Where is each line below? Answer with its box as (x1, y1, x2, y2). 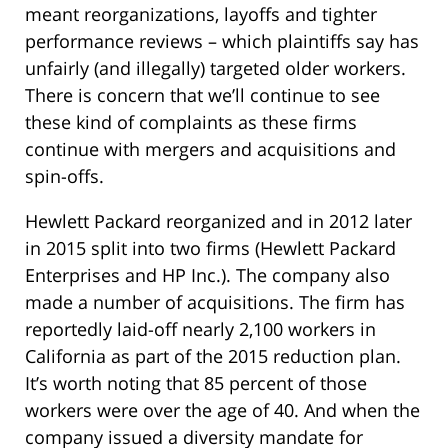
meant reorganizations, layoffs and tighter (25, 2, 377, 27)
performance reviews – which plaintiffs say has (25, 29, 419, 54)
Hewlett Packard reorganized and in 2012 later (25, 209, 412, 234)
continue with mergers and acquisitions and (25, 137, 396, 162)
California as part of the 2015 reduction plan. (25, 344, 401, 369)
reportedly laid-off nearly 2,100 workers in (25, 317, 376, 342)
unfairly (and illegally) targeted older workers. (25, 56, 406, 81)
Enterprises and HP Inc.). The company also (25, 263, 390, 288)
